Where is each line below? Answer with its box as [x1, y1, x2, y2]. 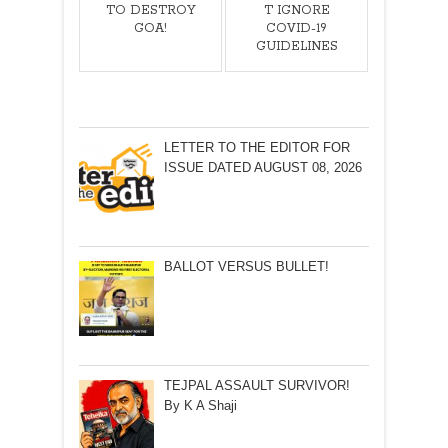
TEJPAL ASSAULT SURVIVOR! [163, 377, 350, 393]
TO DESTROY [105, 2, 196, 18]
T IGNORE [263, 2, 330, 18]
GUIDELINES [255, 38, 338, 54]
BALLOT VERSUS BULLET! [163, 258, 329, 274]
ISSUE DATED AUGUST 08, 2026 [163, 159, 362, 175]
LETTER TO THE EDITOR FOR [163, 139, 350, 155]
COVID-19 [266, 20, 327, 36]
